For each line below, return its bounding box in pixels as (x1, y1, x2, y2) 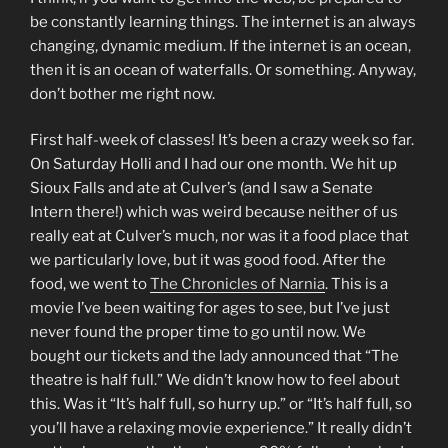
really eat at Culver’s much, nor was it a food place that (30, 227, 409, 246)
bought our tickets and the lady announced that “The (30, 347, 399, 366)
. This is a (325, 275, 388, 294)
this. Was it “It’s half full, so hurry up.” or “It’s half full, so (30, 395, 412, 414)
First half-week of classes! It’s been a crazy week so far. (30, 131, 414, 150)
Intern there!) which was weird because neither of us (30, 203, 398, 222)
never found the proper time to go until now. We (30, 323, 366, 342)
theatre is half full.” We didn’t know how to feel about (30, 371, 400, 390)
